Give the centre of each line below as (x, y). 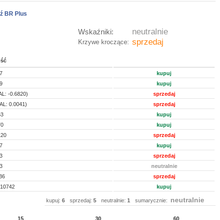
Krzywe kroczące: (104, 42)
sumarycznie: (152, 200)
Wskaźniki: (96, 32)
